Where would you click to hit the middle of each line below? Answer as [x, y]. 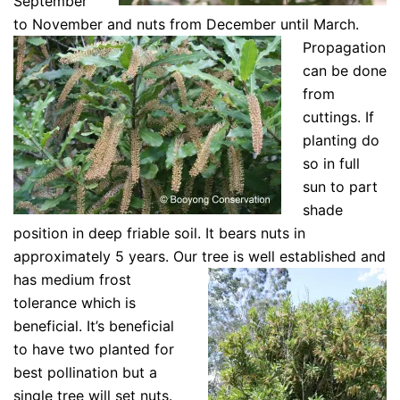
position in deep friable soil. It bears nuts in [159, 233]
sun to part [340, 186]
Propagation [344, 47]
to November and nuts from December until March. [186, 24]
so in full [331, 163]
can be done [345, 70]
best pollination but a [85, 372]
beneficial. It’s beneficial [94, 325]
